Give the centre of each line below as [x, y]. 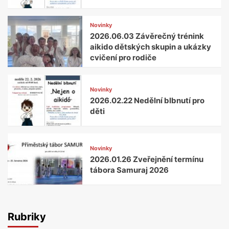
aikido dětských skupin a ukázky [151, 47]
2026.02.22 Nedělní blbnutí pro [147, 100]
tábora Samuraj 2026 [130, 170]
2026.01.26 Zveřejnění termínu [147, 159]
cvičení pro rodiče [123, 58]
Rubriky [27, 217]
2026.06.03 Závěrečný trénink [147, 36]
